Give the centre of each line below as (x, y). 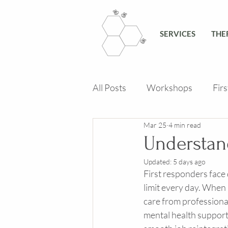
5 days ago (189, 162)
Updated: (158, 162)
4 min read (185, 125)
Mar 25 (155, 125)
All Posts (109, 87)
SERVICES (178, 34)
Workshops (169, 87)
